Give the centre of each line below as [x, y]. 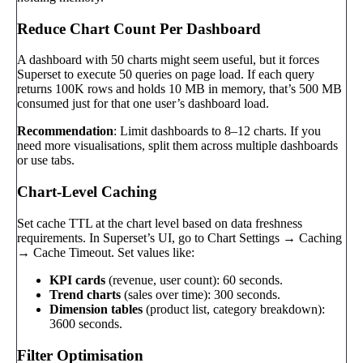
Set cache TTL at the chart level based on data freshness [160, 223]
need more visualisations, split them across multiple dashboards [177, 146]
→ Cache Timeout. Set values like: [106, 252]
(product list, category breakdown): [234, 309]
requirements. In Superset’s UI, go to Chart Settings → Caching [179, 237]
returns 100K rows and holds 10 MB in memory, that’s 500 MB [179, 89]
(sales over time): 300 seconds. [201, 294]
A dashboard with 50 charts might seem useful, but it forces [168, 60]
